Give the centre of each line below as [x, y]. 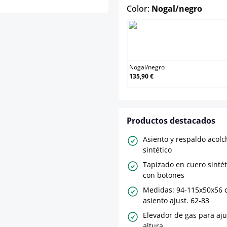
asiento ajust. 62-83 [176, 201]
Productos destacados [171, 121]
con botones [164, 175]
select [214, 8]
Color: [139, 9]
